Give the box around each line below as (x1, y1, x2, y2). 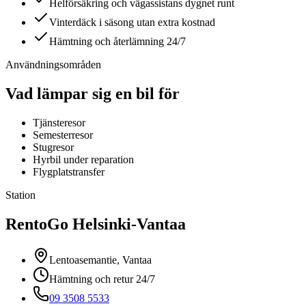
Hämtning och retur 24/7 (49, 273, 155, 286)
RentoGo (5, 215, 72, 234)
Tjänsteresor (33, 117, 85, 129)
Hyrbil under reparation (33, 154, 134, 166)
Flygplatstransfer (33, 166, 105, 178)
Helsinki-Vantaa (72, 215, 186, 234)
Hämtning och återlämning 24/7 (49, 36, 186, 48)
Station (5, 189, 36, 201)
